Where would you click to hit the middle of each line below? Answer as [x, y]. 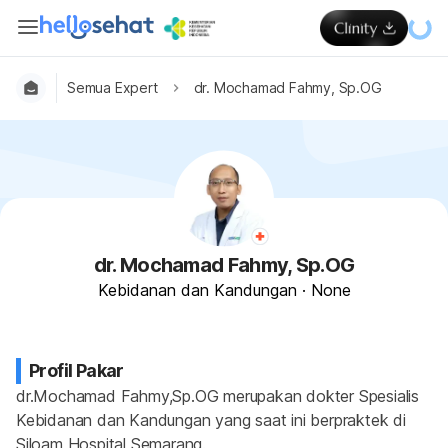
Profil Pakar [76, 370]
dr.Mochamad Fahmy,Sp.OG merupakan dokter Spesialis [217, 396]
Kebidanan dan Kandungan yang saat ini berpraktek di [211, 420]
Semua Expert [112, 87]
